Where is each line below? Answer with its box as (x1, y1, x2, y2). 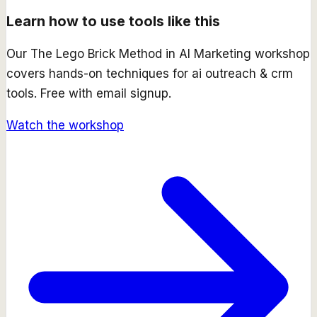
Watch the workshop (6, 117, 124, 132)
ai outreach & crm (192, 66, 293, 81)
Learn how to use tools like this (6, 12, 220, 30)
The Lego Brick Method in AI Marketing (30, 46, 251, 61)
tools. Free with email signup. (6, 86, 171, 100)
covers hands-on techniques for (6, 66, 192, 81)
